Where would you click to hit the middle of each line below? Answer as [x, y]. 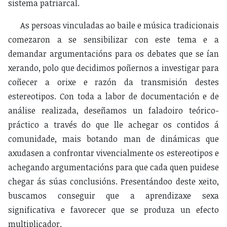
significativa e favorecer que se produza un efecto [113, 210]
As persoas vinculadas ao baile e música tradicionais [120, 26]
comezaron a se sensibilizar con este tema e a [113, 40]
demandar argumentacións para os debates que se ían [113, 54]
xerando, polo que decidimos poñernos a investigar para [113, 68]
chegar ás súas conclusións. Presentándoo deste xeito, [113, 182]
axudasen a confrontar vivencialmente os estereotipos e [113, 153]
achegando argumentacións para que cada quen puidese [113, 167]
